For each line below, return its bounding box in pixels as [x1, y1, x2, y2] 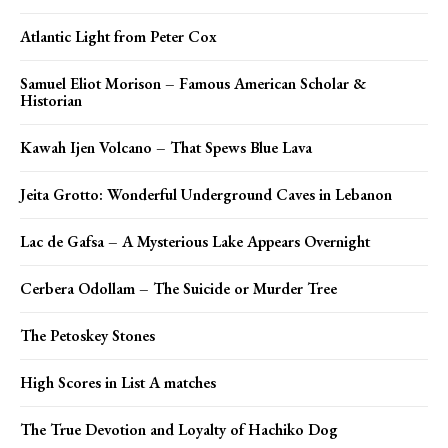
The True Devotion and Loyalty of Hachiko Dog [20, 418, 338, 440]
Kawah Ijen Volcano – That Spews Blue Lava [20, 136, 312, 158]
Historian [20, 89, 82, 111]
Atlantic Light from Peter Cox [20, 25, 217, 47]
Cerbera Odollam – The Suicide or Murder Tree [20, 277, 337, 299]
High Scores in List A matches [20, 371, 216, 393]
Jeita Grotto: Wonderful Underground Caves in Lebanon [20, 183, 392, 205]
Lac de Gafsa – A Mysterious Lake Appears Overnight [20, 230, 370, 252]
